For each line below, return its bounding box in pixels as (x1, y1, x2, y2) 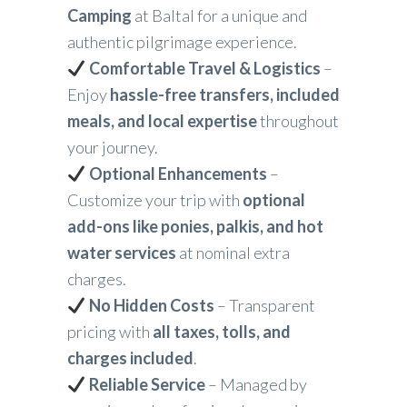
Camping (67, 5, 132, 26)
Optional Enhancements (88, 164, 267, 184)
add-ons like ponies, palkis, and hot (67, 216, 323, 237)
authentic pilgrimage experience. (67, 32, 297, 53)
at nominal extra (176, 243, 290, 263)
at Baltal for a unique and (132, 5, 307, 26)
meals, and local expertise (67, 111, 257, 132)
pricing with (67, 322, 153, 342)
